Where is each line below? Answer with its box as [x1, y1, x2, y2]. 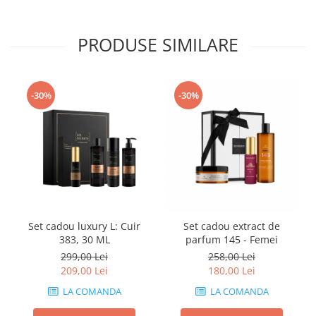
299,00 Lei [61, 249, 108, 263]
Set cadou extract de [183, 219, 280, 233]
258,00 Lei [208, 249, 255, 263]
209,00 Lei [61, 263, 108, 277]
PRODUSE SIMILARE [78, 32, 238, 56]
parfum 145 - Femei [186, 232, 278, 246]
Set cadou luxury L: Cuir [28, 219, 140, 233]
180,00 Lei [208, 263, 255, 277]
